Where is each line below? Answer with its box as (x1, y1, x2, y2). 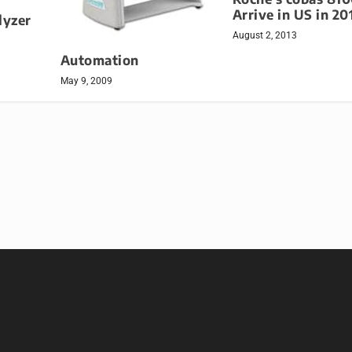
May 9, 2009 (60, 75, 112, 87)
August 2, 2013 (232, 30, 297, 42)
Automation (60, 52, 139, 69)
